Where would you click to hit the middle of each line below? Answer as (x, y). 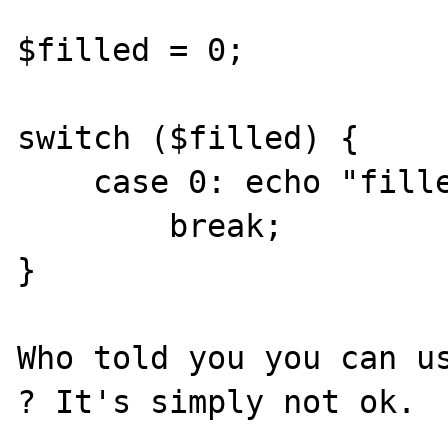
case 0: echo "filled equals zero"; (55, 181)
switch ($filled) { (188, 137)
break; (93, 225)
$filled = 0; (131, 49)
